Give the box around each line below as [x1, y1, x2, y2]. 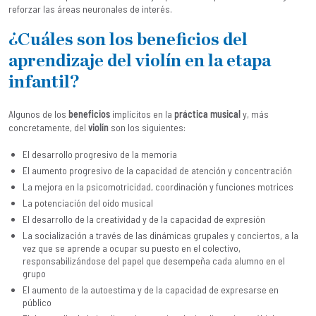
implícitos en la [110, 108, 174, 120]
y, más [241, 108, 269, 120]
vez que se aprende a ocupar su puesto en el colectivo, [23, 242, 241, 254]
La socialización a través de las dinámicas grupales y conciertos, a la [23, 229, 298, 241]
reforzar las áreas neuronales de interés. [8, 3, 172, 15]
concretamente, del [8, 121, 88, 133]
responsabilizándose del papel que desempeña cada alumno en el [23, 255, 285, 267]
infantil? [8, 73, 79, 91]
